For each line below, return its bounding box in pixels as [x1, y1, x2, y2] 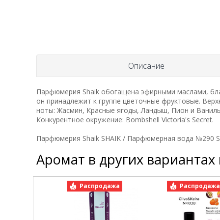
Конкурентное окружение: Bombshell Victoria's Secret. [36, 114, 214, 124]
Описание [128, 60, 165, 71]
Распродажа [80, 181, 120, 190]
